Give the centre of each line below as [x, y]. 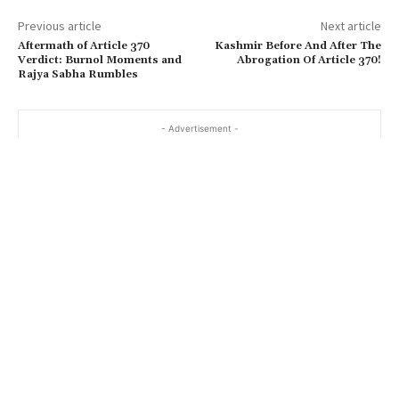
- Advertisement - [199, 128]
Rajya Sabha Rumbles [78, 74]
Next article [350, 25]
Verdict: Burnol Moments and [100, 60]
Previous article [60, 25]
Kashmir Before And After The [297, 45]
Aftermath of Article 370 [84, 45]
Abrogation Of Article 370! [309, 60]
